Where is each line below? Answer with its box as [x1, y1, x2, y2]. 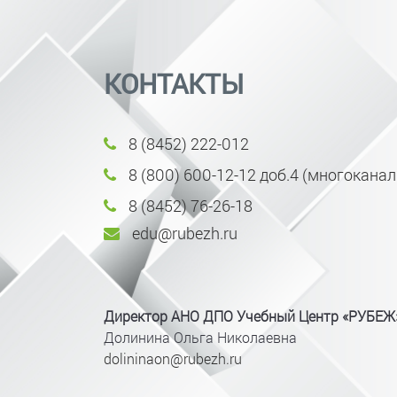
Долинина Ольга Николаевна [104, 328, 297, 346]
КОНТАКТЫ [104, 66, 244, 101]
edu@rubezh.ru [128, 222, 237, 244]
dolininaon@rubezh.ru [104, 349, 242, 368]
